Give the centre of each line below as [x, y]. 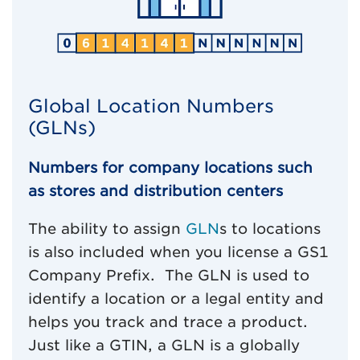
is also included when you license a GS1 [178, 252]
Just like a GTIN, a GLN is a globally [164, 345]
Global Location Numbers [151, 105]
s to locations [270, 228]
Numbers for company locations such [170, 167]
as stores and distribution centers [155, 190]
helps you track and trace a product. [168, 321]
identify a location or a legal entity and [176, 298]
